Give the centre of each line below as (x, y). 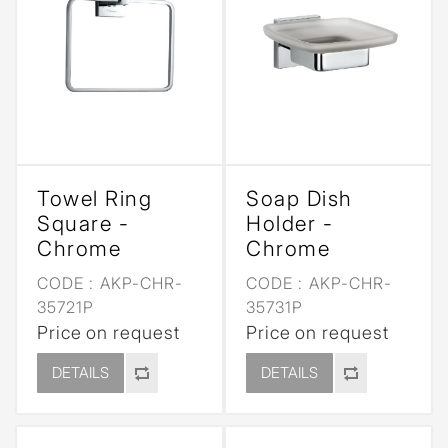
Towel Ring (94, 198)
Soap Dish (299, 198)
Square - (83, 223)
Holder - (289, 223)
